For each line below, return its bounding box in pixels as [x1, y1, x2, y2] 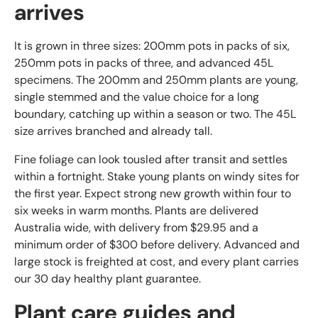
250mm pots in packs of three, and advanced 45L [14, 55, 273, 71]
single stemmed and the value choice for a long [14, 89, 259, 105]
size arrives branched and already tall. [14, 124, 212, 139]
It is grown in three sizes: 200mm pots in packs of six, [14, 38, 290, 54]
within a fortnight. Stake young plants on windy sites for [14, 169, 300, 185]
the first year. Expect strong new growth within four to [14, 186, 291, 202]
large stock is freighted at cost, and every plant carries [14, 254, 299, 270]
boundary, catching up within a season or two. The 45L [14, 106, 296, 122]
